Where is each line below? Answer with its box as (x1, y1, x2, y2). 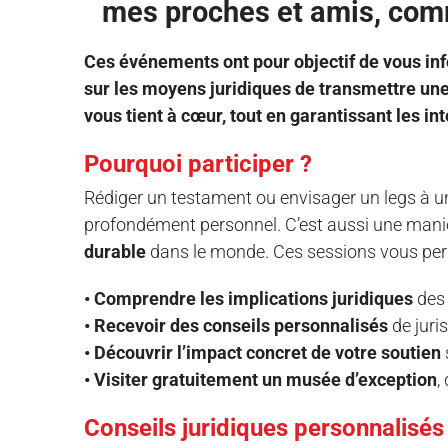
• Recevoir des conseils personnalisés (83, 314, 388, 336)
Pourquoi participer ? (83, 149, 312, 178)
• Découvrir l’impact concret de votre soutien (83, 341, 441, 363)
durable (83, 240, 146, 262)
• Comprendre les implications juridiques (83, 287, 413, 309)
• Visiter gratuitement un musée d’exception (83, 368, 437, 390)
